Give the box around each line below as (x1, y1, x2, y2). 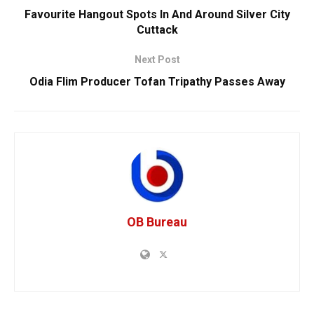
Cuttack (136, 23, 178, 37)
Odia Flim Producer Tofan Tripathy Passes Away (29, 75, 285, 89)
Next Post (134, 54, 180, 66)
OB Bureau (127, 214, 187, 230)
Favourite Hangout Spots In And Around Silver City (24, 8, 290, 22)
